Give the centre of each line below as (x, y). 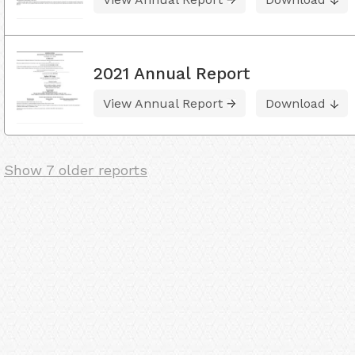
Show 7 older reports (76, 170)
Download (296, 104)
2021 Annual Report (172, 74)
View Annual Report (163, 104)
